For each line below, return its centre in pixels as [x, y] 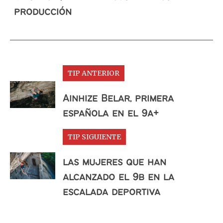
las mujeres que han [114, 162]
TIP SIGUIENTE [94, 137]
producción [43, 12]
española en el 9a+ [110, 113]
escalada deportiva [111, 192]
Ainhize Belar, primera [118, 99]
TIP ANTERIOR [93, 73]
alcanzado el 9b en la [118, 177]
